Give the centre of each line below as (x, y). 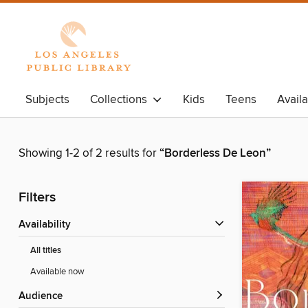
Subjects (47, 100)
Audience (44, 297)
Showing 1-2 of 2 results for (89, 154)
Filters (37, 198)
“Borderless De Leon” (215, 154)
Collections (121, 100)
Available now (57, 272)
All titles (46, 251)
